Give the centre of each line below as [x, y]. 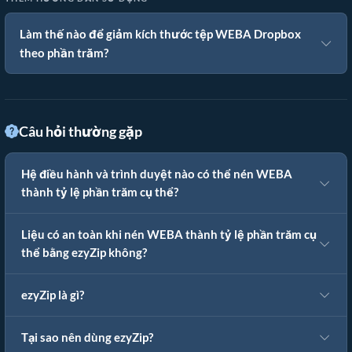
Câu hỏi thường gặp [81, 132]
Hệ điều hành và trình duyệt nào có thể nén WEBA [157, 174]
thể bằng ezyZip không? [84, 253]
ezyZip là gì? [53, 295]
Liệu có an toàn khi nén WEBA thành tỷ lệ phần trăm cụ [169, 235]
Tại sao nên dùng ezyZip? [87, 338]
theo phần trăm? [64, 53]
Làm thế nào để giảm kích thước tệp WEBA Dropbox [160, 34]
